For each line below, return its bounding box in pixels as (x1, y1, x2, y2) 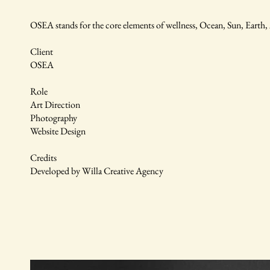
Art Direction (30, 98, 80, 111)
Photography (30, 111, 77, 124)
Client (30, 45, 53, 58)
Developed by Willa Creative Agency (30, 165, 163, 177)
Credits (30, 151, 57, 164)
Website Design (30, 125, 86, 137)
